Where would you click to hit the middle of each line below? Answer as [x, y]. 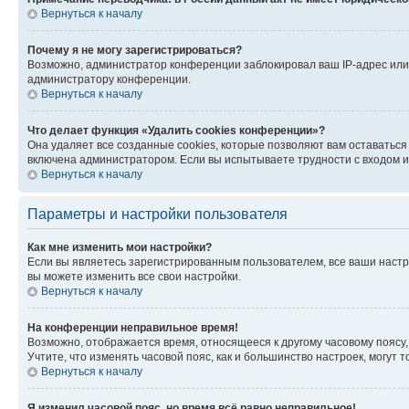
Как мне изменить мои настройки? [120, 247]
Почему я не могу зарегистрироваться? [135, 50]
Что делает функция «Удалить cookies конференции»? [176, 130]
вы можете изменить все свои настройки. [134, 276]
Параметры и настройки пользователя [157, 214]
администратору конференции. [109, 79]
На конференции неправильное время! [133, 327]
